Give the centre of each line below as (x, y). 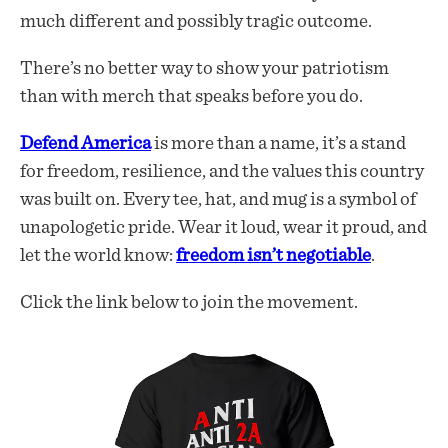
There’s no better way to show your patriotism (204, 69)
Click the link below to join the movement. (189, 303)
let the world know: (98, 256)
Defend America (85, 144)
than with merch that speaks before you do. (191, 97)
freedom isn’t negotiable (273, 256)
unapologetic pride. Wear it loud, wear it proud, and (223, 228)
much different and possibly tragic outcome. (196, 22)
